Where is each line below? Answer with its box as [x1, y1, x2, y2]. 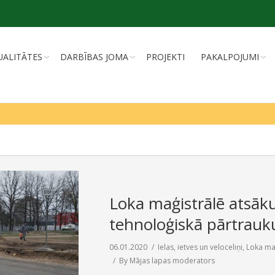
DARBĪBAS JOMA [60, 51, 128, 63]
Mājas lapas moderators [130, 255, 215, 266]
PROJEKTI [146, 51, 185, 63]
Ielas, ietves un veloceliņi [158, 242, 242, 252]
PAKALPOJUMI [201, 51, 259, 63]
